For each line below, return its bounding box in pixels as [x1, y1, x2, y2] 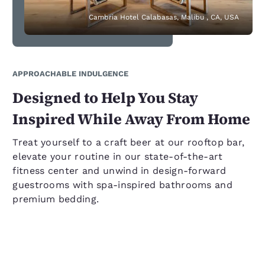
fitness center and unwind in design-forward [12, 164, 227, 176]
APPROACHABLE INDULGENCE [12, 69, 129, 78]
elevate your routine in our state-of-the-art [12, 150, 223, 162]
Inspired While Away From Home [12, 108, 251, 129]
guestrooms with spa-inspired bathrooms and [12, 179, 232, 190]
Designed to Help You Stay [12, 87, 199, 108]
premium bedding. [12, 193, 99, 205]
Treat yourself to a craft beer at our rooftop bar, [12, 136, 245, 148]
